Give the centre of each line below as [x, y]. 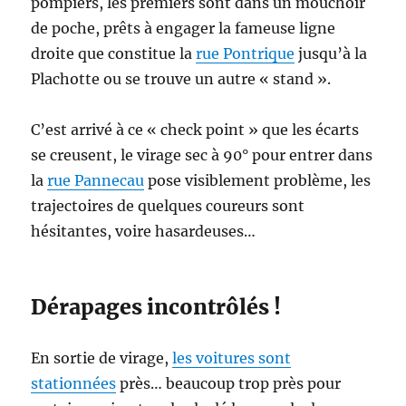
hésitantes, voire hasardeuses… [144, 231]
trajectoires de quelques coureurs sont [168, 205]
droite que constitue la [114, 53]
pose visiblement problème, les [258, 180]
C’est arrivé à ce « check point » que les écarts [195, 129]
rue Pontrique [246, 53]
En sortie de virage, [102, 358]
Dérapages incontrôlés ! [156, 306]
